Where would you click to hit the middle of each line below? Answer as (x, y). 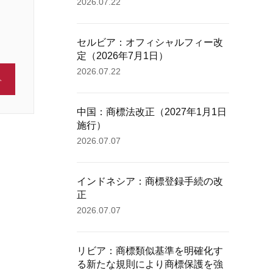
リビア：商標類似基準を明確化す (150, 251)
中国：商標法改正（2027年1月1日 (152, 112)
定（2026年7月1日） (122, 56)
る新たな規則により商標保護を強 (150, 264)
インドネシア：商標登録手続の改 (150, 181)
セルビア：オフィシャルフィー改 (150, 42)
